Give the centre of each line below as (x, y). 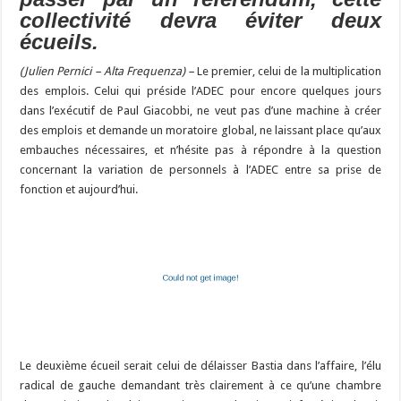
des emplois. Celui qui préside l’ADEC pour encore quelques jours (200, 91)
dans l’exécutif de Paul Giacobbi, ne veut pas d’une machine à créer (200, 111)
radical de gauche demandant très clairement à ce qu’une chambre (200, 386)
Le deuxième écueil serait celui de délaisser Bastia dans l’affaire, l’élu (200, 366)
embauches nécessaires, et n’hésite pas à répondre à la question (200, 150)
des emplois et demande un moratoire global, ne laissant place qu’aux (200, 131)
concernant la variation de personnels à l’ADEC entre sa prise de (200, 170)
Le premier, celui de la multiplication (287, 72)
